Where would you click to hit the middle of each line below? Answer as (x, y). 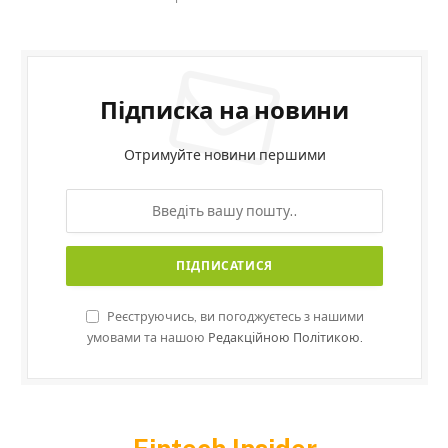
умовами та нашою (147, 337)
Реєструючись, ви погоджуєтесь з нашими (233, 316)
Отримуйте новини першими (224, 154)
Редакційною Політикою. (285, 337)
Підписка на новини (224, 109)
